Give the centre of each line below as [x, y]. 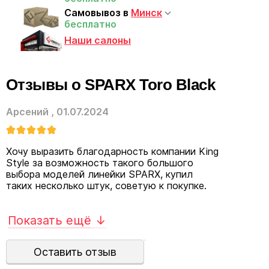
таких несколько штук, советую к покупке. [106, 186]
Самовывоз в [98, 13]
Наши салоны [98, 41]
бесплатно [90, 24]
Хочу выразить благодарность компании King [112, 152]
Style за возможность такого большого [100, 163]
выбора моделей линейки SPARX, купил [99, 174]
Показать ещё [50, 221]
